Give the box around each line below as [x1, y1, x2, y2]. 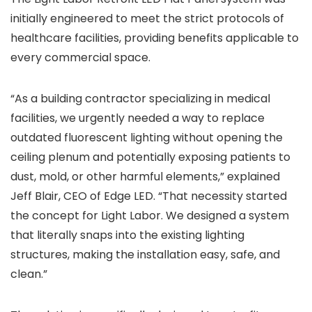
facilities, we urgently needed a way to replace [10, 110, 265, 126]
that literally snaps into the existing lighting [10, 227, 244, 243]
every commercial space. [10, 49, 150, 65]
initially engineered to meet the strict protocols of [10, 10, 284, 26]
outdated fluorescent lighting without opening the [10, 130, 283, 146]
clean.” [10, 266, 47, 282]
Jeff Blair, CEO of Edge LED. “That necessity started [10, 188, 287, 204]
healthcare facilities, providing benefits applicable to [10, 30, 299, 46]
